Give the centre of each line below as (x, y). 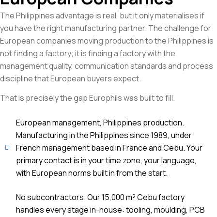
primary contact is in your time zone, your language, (106, 160)
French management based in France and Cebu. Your (109, 147)
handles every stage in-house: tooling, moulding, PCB (110, 209)
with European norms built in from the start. (92, 173)
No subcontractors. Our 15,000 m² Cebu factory (100, 197)
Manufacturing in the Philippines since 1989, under (104, 135)
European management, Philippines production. (100, 122)
